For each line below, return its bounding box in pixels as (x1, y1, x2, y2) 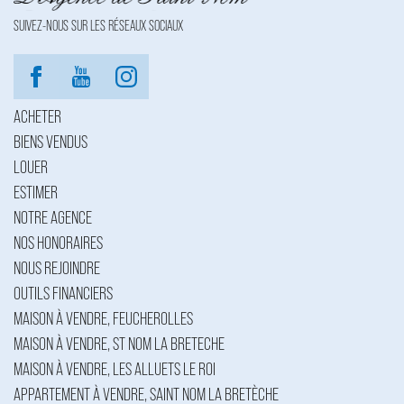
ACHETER (14, 108, 61, 127)
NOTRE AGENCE (14, 209, 92, 228)
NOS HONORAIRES (14, 234, 103, 253)
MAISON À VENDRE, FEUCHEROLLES (14, 310, 193, 329)
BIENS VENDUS (14, 133, 87, 152)
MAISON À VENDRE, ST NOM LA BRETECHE (14, 335, 225, 354)
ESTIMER (14, 184, 58, 203)
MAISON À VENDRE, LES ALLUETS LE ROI (14, 361, 216, 380)
